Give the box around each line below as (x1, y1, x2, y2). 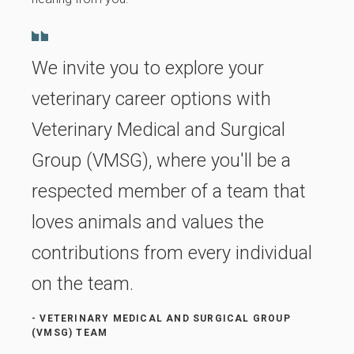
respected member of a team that (32, 179, 306, 202)
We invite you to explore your (32, 56, 264, 79)
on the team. (32, 272, 134, 295)
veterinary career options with (32, 87, 271, 110)
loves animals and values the (32, 210, 264, 233)
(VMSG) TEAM (32, 326, 108, 338)
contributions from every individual (32, 241, 312, 264)
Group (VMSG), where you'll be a (32, 149, 291, 171)
